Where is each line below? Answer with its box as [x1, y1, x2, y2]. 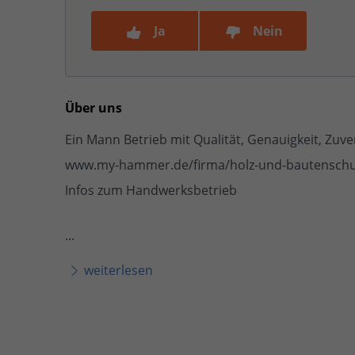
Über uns [65, 99, 122, 116]
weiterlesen [84, 261, 153, 279]
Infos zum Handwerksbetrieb [65, 181, 237, 199]
